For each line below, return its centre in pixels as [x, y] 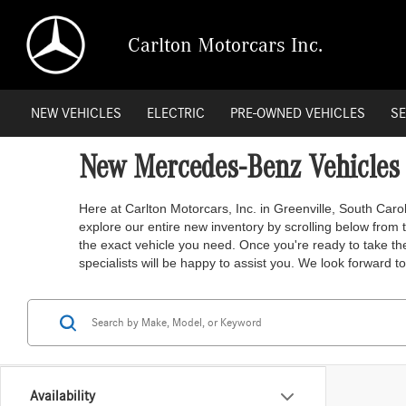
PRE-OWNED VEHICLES [298, 113]
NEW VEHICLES [77, 113]
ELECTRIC [176, 113]
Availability [63, 396]
